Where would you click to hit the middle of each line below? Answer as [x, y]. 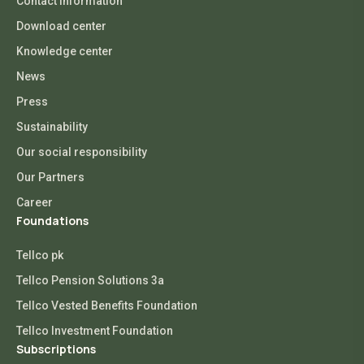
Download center [61, 26]
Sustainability [52, 127]
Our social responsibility [82, 152]
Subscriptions [56, 349]
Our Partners [50, 178]
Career [35, 203]
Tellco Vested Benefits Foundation [107, 306]
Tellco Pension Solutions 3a [90, 281]
